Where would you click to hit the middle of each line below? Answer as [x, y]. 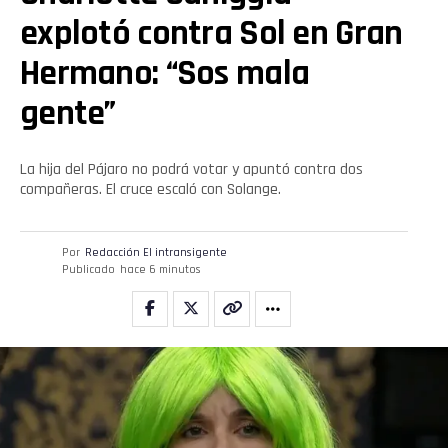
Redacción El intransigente [156, 252]
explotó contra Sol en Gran [211, 33]
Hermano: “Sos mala [165, 73]
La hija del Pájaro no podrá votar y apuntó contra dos [191, 169]
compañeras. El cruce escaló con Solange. [150, 189]
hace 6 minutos [160, 269]
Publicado [88, 269]
